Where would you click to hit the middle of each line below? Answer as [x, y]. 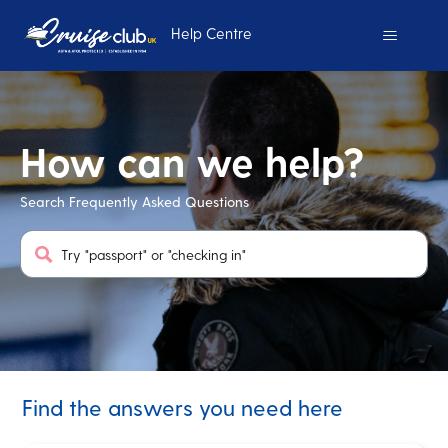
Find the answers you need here [183, 407]
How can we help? [192, 161]
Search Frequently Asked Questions [134, 201]
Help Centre [212, 33]
